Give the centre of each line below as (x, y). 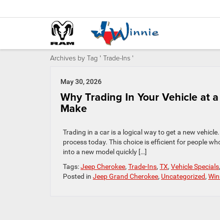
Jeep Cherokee (103, 166)
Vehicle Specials (195, 166)
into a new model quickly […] (105, 152)
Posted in (78, 176)
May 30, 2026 (81, 82)
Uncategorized (183, 176)
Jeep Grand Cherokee (125, 176)
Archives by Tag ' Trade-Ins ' (92, 58)
